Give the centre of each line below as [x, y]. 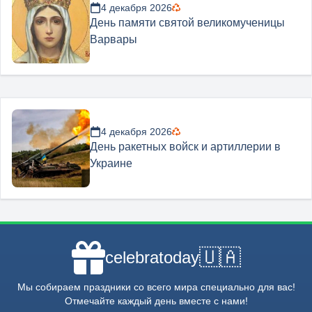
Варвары [114, 39]
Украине [111, 163]
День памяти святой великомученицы [187, 23]
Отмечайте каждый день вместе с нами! [156, 301]
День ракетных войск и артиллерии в [185, 147]
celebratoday [152, 257]
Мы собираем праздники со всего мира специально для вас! [156, 287]
